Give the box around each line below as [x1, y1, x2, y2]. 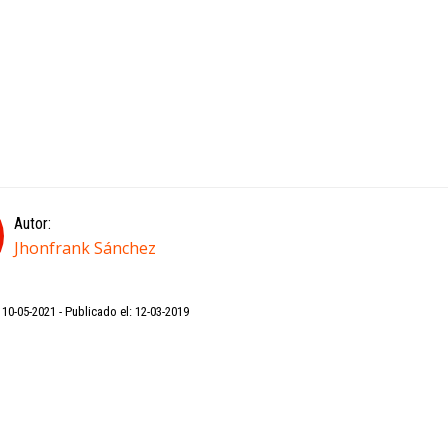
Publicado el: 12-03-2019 [65, 304, 189, 320]
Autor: [14, 214, 51, 234]
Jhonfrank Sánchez [14, 237, 156, 260]
